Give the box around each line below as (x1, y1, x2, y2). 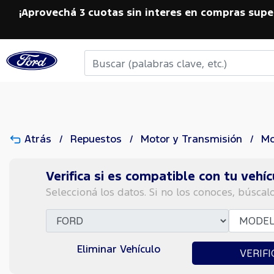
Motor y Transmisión (141, 131, 245, 145)
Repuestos (70, 131, 125, 145)
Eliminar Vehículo (77, 242, 161, 255)
